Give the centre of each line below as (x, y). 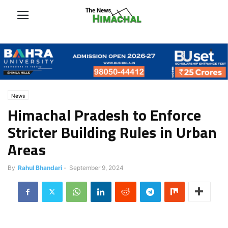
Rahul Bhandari (40, 167)
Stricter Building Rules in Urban (112, 132)
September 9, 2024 (96, 167)
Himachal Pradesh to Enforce (104, 115)
